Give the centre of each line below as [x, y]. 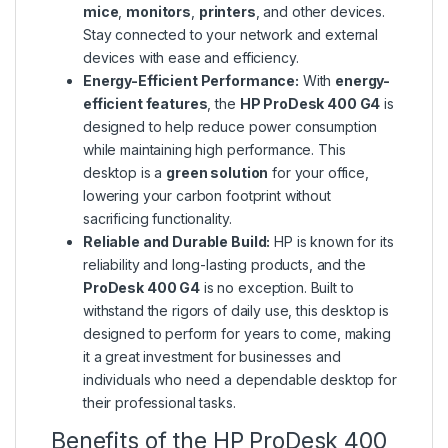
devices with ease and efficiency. [191, 58]
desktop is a [125, 173]
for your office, [318, 173]
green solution [217, 173]
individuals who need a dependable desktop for [240, 380]
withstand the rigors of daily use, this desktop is [236, 311]
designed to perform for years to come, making [237, 334]
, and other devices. [320, 12]
